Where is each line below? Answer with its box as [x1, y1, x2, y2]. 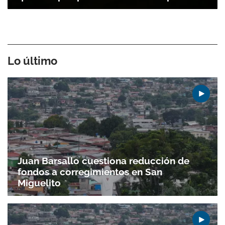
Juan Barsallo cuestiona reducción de [18, 155, 189, 166]
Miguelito [18, 177, 61, 188]
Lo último [8, 54, 57, 68]
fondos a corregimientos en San [18, 166, 162, 177]
